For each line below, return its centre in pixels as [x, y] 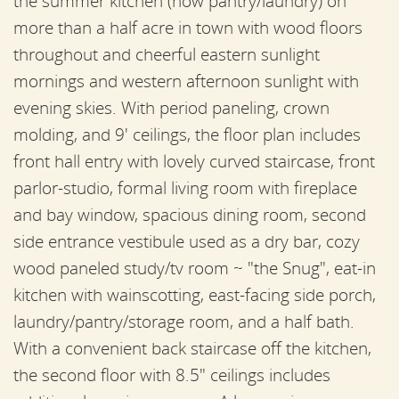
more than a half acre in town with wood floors [188, 27]
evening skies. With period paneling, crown [171, 107]
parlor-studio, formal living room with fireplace [185, 187]
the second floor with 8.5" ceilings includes [172, 375]
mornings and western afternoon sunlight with [186, 81]
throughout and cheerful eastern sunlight [167, 54]
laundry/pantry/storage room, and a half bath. [184, 321]
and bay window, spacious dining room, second [190, 214]
